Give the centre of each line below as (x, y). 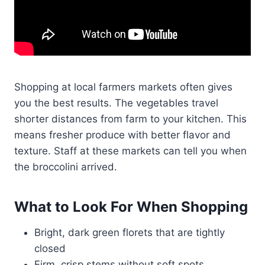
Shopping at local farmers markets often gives (123, 87)
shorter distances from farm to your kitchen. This (130, 119)
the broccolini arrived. (66, 167)
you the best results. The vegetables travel (116, 103)
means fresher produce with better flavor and (122, 135)
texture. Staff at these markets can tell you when (130, 151)
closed (50, 248)
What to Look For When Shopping (131, 206)
